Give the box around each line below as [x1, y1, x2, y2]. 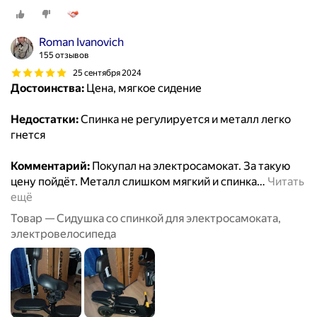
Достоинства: [11, 81, 84, 96]
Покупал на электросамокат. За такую [90, 159, 290, 173]
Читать [267, 175, 304, 189]
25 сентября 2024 [73, 67, 142, 78]
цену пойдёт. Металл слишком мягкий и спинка [11, 175, 257, 189]
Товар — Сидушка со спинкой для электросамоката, [11, 212, 281, 226]
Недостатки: [11, 113, 79, 127]
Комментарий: [11, 159, 90, 173]
